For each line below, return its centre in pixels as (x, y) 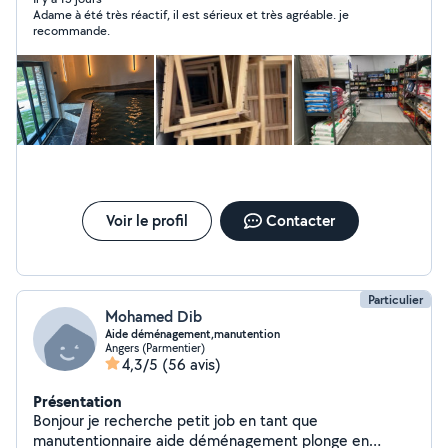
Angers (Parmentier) (155, 347)
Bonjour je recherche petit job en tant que (175, 420)
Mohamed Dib (153, 316)
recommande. (71, 30)
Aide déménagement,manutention (192, 334)
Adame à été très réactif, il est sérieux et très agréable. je (191, 14)
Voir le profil (146, 220)
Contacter (300, 220)
